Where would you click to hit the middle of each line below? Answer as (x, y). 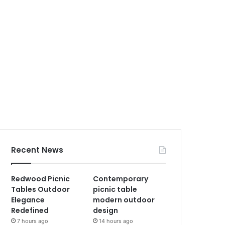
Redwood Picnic (41, 179)
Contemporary (121, 179)
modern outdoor (124, 200)
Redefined (30, 210)
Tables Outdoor (41, 189)
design (106, 210)
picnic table (115, 189)
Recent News (37, 150)
